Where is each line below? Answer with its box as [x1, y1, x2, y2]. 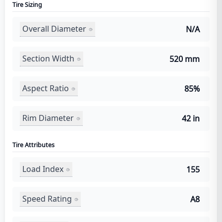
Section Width [22, 53, 74, 64]
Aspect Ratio [22, 83, 69, 94]
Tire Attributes [12, 140, 55, 149]
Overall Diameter [22, 23, 86, 34]
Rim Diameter [22, 112, 74, 123]
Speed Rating [22, 193, 72, 204]
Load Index [22, 164, 63, 174]
